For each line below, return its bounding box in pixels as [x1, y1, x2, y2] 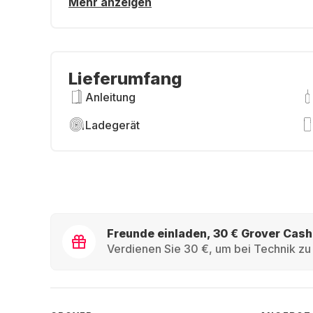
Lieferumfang [68, 68, 182, 89]
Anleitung [85, 90, 136, 104]
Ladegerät [85, 118, 140, 132]
